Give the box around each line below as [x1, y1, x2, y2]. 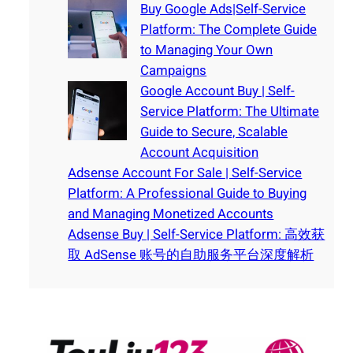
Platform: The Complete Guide [140, 20, 318, 40]
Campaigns [140, 61, 207, 81]
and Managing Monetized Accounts [68, 204, 274, 225]
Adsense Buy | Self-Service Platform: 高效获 [68, 225, 325, 245]
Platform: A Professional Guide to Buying [68, 184, 307, 204]
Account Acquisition [140, 143, 259, 163]
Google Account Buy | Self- [140, 81, 295, 102]
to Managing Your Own [140, 40, 273, 61]
